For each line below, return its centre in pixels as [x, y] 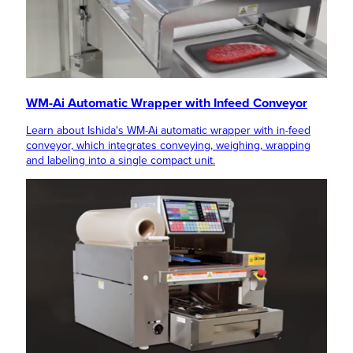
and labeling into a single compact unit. [121, 160]
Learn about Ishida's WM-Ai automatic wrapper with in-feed [168, 130]
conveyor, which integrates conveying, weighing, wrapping [168, 145]
